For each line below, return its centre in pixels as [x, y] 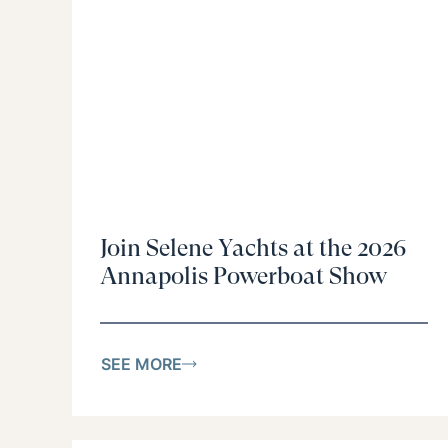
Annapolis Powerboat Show [243, 276]
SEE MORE [141, 363]
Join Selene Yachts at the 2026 [253, 248]
